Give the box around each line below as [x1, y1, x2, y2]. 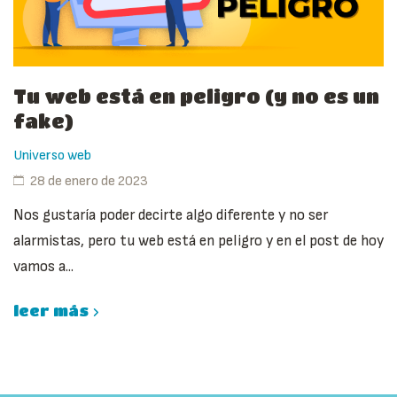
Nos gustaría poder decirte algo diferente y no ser [13, 206, 328, 225]
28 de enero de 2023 [30, 173, 148, 191]
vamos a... [13, 258, 74, 276]
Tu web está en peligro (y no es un [13, 85, 379, 108]
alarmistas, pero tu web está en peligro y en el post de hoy [13, 232, 384, 251]
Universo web [13, 147, 91, 165]
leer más [13, 302, 89, 320]
